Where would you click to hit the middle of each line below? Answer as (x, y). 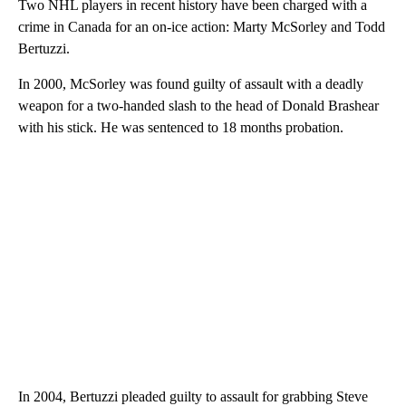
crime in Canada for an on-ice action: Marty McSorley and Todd (202, 26)
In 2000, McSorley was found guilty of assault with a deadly (191, 83)
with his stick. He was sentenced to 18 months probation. (181, 127)
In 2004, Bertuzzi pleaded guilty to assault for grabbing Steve (193, 396)
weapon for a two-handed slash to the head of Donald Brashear (198, 105)
